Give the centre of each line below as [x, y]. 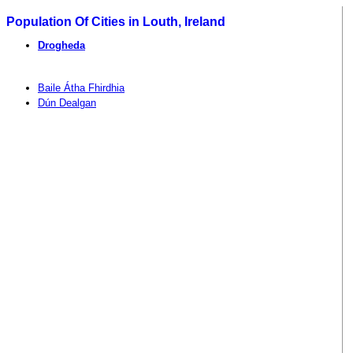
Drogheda [61, 45]
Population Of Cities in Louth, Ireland [116, 21]
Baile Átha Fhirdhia [81, 87]
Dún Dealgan [67, 102]
